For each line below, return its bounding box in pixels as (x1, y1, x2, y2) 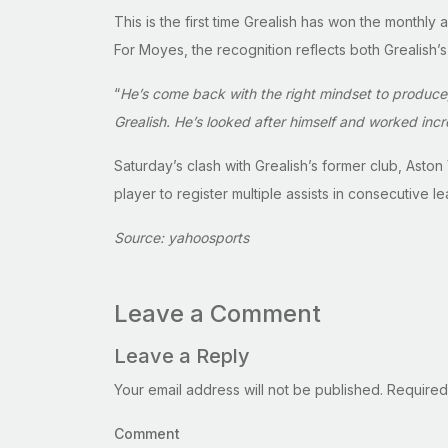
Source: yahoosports (114, 229, 249, 247)
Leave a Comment (114, 299, 321, 329)
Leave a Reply (114, 344, 250, 369)
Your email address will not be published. (114, 381, 383, 399)
